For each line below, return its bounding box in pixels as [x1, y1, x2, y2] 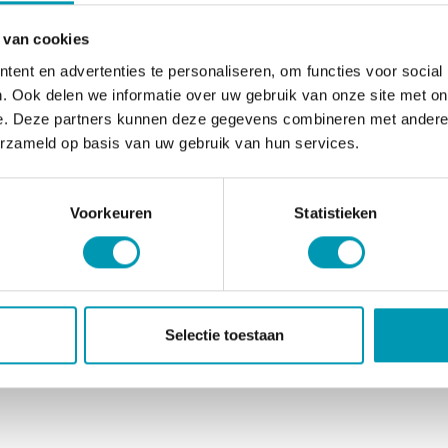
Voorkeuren [70, 203, 152, 221]
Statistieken [294, 203, 378, 221]
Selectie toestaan [164, 326, 284, 344]
